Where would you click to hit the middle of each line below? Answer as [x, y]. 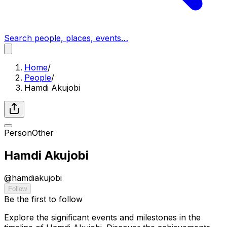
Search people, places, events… [66, 38]
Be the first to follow [43, 199]
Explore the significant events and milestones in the [102, 217]
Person [18, 133]
